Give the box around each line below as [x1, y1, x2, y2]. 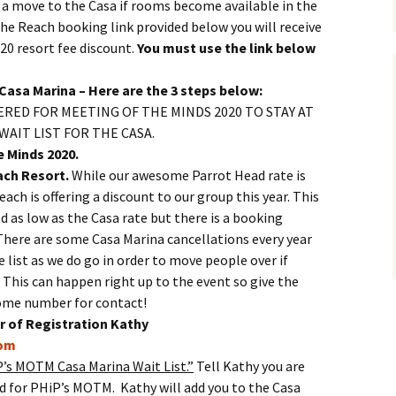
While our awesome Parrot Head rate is [69, 166, 306, 184]
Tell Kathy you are [194, 357, 305, 375]
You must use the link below [137, 39, 316, 57]
